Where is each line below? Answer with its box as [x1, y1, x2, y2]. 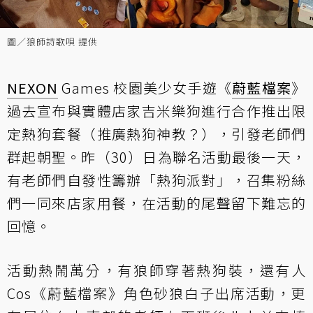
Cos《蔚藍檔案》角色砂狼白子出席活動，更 [7, 283, 306, 303]
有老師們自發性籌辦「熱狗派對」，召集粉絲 [7, 170, 306, 190]
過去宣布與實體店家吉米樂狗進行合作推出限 [7, 101, 306, 121]
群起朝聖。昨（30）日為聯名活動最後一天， [7, 147, 306, 167]
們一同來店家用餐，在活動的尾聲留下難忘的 [7, 193, 306, 213]
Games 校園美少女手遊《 [58, 78, 233, 98]
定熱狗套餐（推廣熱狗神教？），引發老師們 [7, 124, 306, 144]
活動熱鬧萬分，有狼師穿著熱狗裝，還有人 [7, 260, 306, 280]
